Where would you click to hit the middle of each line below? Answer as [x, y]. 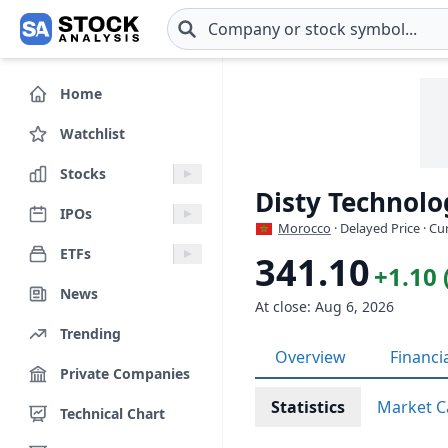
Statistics [308, 407]
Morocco [304, 228]
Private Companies [125, 373]
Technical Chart [112, 413]
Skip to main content [93, 39]
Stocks [83, 173]
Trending [90, 333]
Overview [310, 357]
